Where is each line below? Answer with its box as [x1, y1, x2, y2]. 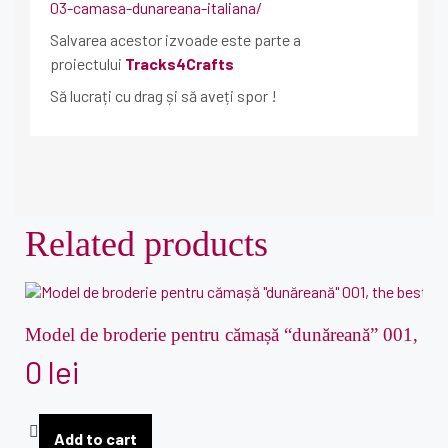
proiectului [50, 54, 125, 73]
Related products [25, 224, 268, 264]
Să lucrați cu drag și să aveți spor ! [50, 86, 277, 105]
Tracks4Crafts [125, 54, 234, 73]
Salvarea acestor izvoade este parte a [50, 30, 301, 49]
